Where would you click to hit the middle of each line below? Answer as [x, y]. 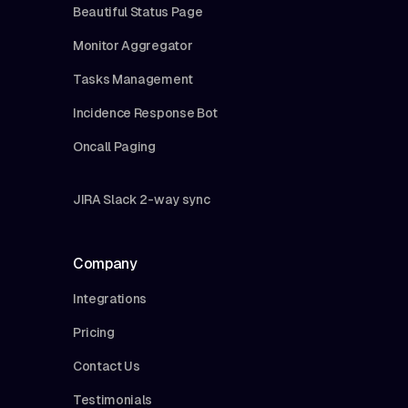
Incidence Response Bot [145, 112]
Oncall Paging [114, 146]
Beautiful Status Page [138, 11]
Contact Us [107, 366]
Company [105, 263]
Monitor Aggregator [133, 45]
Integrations [110, 298]
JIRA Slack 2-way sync [142, 199]
